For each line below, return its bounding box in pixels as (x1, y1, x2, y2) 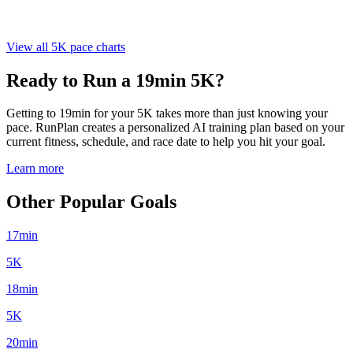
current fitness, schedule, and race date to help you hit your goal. (6, 135, 325, 149)
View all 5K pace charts (6, 39, 125, 54)
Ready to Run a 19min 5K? (6, 69, 225, 91)
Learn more (6, 162, 64, 176)
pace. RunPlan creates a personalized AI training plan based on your (6, 121, 344, 135)
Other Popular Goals (6, 191, 176, 213)
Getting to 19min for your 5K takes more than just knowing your (6, 106, 328, 121)
